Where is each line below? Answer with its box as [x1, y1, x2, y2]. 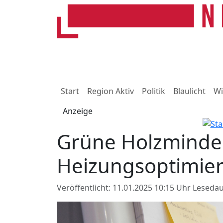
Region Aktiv [87, 86, 134, 97]
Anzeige [63, 106, 93, 116]
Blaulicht [173, 86, 206, 97]
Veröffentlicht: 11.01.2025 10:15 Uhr [57, 182, 193, 193]
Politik [142, 86, 165, 97]
